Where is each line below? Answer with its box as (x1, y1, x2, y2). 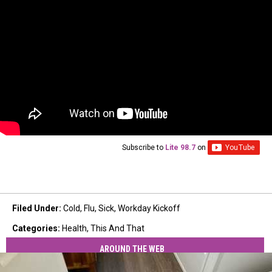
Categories (12, 223, 58, 233)
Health (62, 223, 87, 233)
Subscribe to (122, 143, 165, 152)
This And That (90, 223, 144, 233)
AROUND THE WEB (100, 244, 165, 254)
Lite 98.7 (165, 143, 195, 152)
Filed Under (12, 203, 59, 213)
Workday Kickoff (118, 203, 180, 213)
